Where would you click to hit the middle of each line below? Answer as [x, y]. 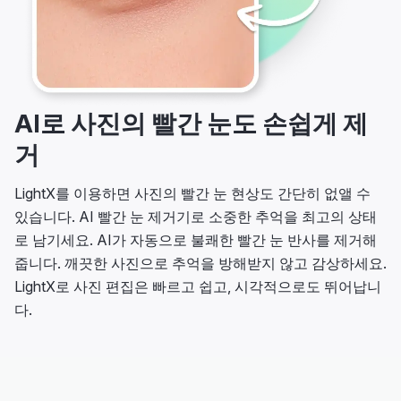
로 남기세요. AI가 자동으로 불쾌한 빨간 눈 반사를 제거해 [196, 240]
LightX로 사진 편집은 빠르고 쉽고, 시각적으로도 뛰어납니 [198, 286]
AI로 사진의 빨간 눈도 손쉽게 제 [191, 124]
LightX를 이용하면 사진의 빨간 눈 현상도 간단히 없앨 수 [192, 193]
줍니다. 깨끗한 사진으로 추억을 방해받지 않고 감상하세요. [200, 263]
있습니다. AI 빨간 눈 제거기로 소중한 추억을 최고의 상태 [196, 217]
